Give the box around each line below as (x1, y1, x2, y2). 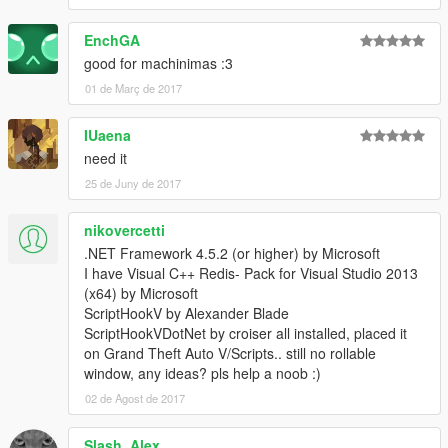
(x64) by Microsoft (84, 282, 198, 303)
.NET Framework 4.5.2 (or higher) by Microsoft (84, 242, 380, 263)
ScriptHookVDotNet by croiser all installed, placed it (84, 322, 407, 343)
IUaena (84, 124, 131, 145)
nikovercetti (84, 219, 165, 240)
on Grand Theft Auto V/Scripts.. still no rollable (84, 342, 376, 363)
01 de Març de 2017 (85, 79, 182, 96)
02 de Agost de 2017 (85, 389, 185, 406)
